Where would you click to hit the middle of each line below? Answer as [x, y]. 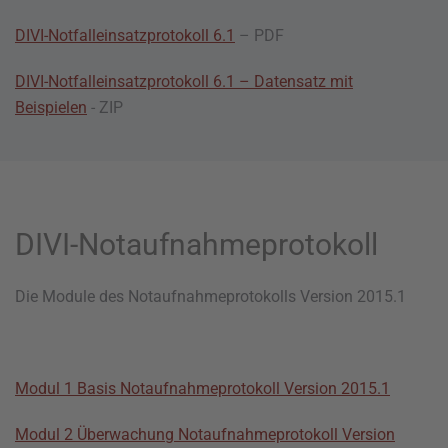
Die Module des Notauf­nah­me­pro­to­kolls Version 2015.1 [210, 296]
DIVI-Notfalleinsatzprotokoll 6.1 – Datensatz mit [184, 81]
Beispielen [51, 107]
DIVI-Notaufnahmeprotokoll [196, 244]
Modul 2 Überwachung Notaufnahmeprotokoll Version [205, 434]
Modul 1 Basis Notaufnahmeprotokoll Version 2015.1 [202, 388]
